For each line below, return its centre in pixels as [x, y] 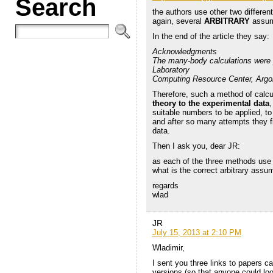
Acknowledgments [184, 51]
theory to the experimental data [211, 103]
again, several [178, 21]
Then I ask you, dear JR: [196, 146]
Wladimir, [168, 247]
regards [165, 185]
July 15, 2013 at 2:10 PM [197, 232]
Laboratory [171, 69]
